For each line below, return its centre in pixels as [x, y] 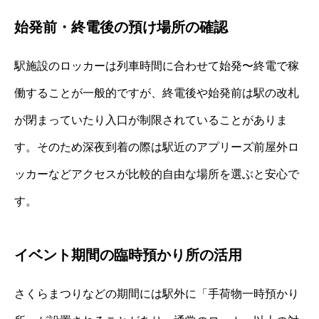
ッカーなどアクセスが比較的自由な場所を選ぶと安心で [157, 174]
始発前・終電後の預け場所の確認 [121, 27]
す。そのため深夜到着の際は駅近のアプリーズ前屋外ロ [157, 147]
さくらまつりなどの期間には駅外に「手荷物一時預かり [157, 293]
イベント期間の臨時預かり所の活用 [128, 255]
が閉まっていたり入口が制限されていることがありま [151, 120]
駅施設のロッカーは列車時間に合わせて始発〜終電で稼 [157, 66]
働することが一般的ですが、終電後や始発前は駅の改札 [157, 93]
